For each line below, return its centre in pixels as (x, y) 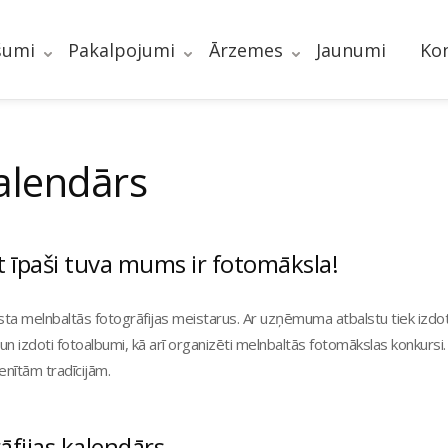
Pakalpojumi (121, 50)
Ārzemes (245, 50)
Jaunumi (351, 50)
